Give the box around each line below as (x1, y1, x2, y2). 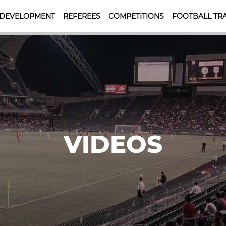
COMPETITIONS (108, 12, 164, 21)
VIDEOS (64, 129, 162, 159)
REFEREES (63, 12, 100, 21)
